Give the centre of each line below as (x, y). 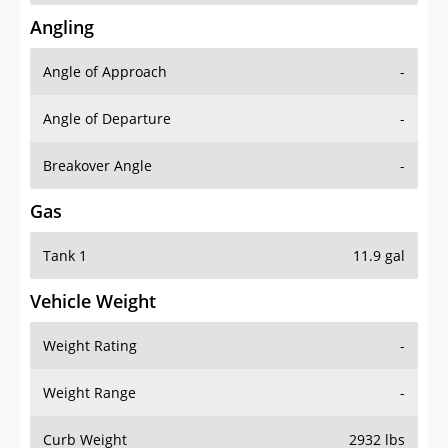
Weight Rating (90, 346)
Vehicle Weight (93, 301)
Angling (62, 27)
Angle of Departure (107, 119)
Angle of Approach (105, 72)
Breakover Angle (97, 166)
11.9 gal (379, 256)
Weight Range (89, 393)
